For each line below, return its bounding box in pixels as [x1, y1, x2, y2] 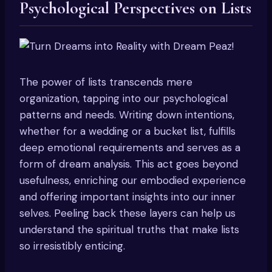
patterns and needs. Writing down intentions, [19, 107, 234, 121]
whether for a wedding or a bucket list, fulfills [19, 124, 236, 138]
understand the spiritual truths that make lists [19, 222, 239, 236]
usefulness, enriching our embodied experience [19, 173, 246, 187]
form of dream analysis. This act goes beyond [19, 157, 238, 171]
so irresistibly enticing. [19, 239, 125, 253]
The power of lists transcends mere [19, 75, 192, 89]
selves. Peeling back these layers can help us [19, 206, 236, 220]
